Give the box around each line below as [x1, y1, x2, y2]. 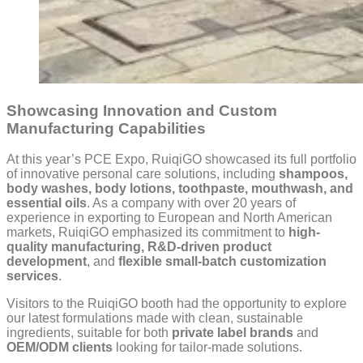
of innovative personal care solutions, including [6, 167, 279, 181]
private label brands [172, 326, 293, 340]
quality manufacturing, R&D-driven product [6, 240, 271, 254]
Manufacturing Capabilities [6, 119, 206, 137]
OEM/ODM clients [6, 340, 113, 355]
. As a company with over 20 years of [87, 196, 296, 211]
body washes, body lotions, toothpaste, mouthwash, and [6, 181, 353, 196]
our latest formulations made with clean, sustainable [6, 311, 303, 326]
